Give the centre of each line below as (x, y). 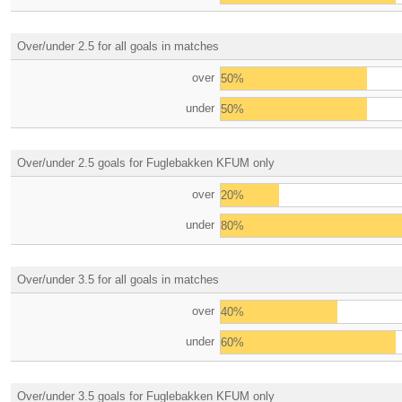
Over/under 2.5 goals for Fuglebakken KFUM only (146, 162)
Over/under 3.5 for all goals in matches (118, 279)
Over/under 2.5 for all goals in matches (118, 46)
